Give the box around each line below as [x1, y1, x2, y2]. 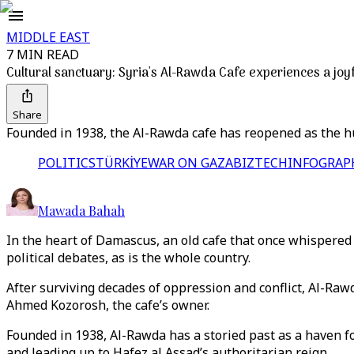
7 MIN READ [6, 46, 79, 63]
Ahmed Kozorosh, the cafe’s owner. [6, 296, 209, 314]
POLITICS [38, 154, 96, 171]
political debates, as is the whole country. [6, 249, 250, 266]
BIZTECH [233, 154, 288, 171]
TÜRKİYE [96, 154, 148, 171]
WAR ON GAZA [148, 154, 233, 171]
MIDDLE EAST [6, 28, 90, 46]
